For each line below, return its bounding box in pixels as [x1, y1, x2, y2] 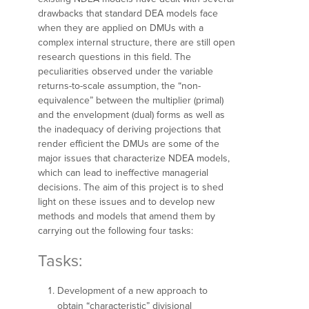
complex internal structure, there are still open [38, 36, 235, 48]
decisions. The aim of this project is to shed [38, 181, 223, 193]
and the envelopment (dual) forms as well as [38, 108, 225, 121]
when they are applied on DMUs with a [38, 21, 203, 34]
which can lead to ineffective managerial [38, 166, 208, 179]
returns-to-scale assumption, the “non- [38, 79, 201, 92]
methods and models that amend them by [38, 210, 215, 222]
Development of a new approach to [57, 284, 208, 297]
